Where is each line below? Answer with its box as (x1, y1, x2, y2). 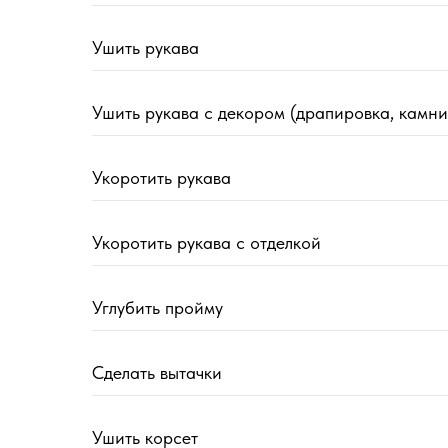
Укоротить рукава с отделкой (92, 232, 321, 254)
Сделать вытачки (92, 362, 222, 384)
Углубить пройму (92, 297, 223, 319)
